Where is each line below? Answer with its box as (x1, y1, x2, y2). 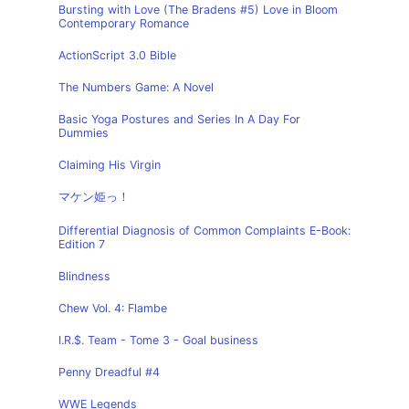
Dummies (58, 126, 109, 140)
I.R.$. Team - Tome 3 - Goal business (58, 333, 258, 347)
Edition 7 (58, 237, 105, 251)
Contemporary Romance (58, 16, 189, 30)
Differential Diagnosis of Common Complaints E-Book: (58, 224, 351, 237)
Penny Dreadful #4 (58, 365, 160, 379)
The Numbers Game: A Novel (58, 80, 214, 94)
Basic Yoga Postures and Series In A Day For (58, 112, 300, 126)
